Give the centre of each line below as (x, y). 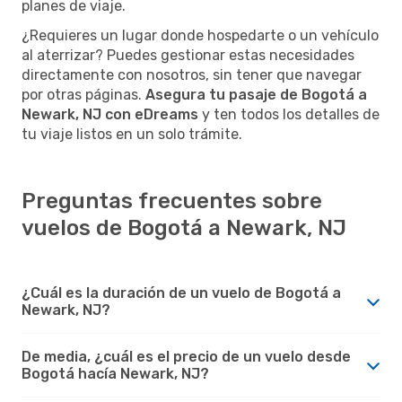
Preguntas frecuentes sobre (172, 201)
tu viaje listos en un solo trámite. (132, 134)
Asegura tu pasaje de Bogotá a (256, 94)
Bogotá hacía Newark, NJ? (115, 373)
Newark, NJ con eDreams (110, 114)
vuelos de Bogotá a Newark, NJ (184, 227)
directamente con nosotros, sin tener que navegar (192, 74)
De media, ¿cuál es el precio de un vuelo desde (186, 356)
